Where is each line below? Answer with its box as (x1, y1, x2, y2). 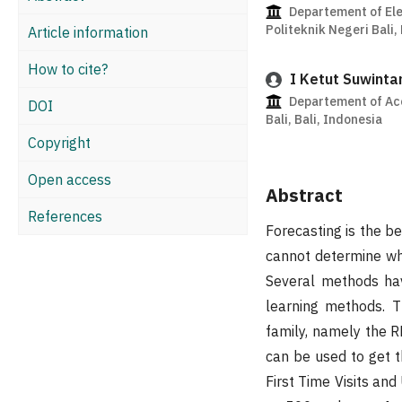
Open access (28, 170, 111, 188)
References (28, 206, 102, 225)
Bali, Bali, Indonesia (265, 110, 382, 127)
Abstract (265, 182, 343, 207)
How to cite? (28, 59, 108, 78)
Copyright (28, 133, 91, 152)
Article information (28, 22, 148, 41)
